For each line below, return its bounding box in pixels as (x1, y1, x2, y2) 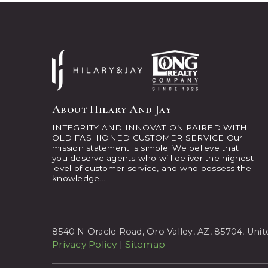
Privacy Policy (52, 239, 117, 251)
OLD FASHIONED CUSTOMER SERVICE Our (52, 132, 243, 142)
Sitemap (125, 239, 165, 251)
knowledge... (52, 173, 105, 183)
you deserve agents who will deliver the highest (52, 153, 254, 163)
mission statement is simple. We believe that (52, 142, 239, 153)
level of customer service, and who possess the (52, 163, 252, 173)
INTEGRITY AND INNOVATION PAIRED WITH (52, 122, 247, 132)
